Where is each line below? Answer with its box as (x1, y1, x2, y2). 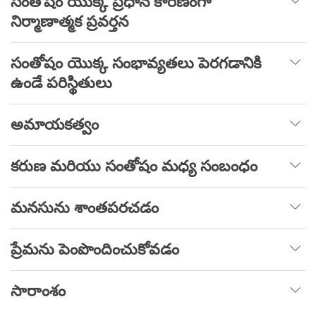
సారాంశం (11, 282, 66, 300)
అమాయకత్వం (11, 116, 99, 134)
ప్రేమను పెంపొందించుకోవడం (11, 241, 179, 259)
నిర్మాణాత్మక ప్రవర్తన (11, 13, 128, 31)
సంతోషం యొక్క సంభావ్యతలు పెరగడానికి (11, 54, 261, 73)
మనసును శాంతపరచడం (11, 199, 159, 217)
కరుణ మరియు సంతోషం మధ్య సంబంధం (11, 157, 257, 176)
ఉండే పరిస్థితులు (11, 74, 112, 92)
